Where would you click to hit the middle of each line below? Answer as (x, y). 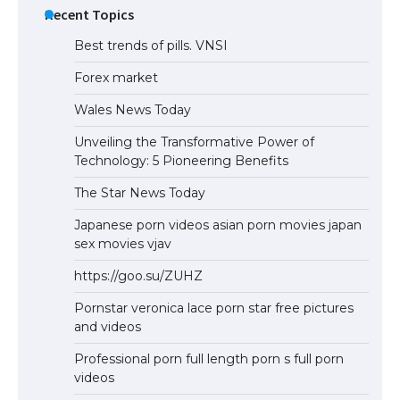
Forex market (116, 77)
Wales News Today (133, 109)
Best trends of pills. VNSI (151, 45)
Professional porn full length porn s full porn (209, 358)
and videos (108, 326)
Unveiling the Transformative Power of (194, 142)
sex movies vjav (123, 243)
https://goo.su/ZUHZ (138, 275)
